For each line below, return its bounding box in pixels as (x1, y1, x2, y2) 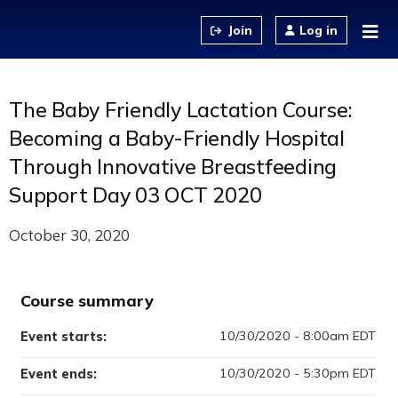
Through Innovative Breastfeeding (9, 154, 337, 179)
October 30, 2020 (9, 226, 130, 244)
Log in (299, 22, 338, 38)
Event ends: (20, 366, 100, 382)
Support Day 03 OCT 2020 (9, 182, 262, 208)
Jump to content (147, 2, 251, 20)
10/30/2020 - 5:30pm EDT (219, 365, 376, 381)
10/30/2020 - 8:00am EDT (219, 328, 376, 344)
